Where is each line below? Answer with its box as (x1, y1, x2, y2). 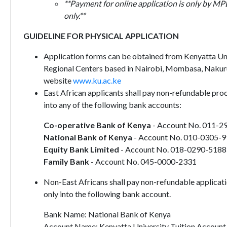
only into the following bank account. (43, 189, 171, 199)
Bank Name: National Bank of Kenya (43, 209, 172, 219)
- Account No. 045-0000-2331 (89, 157, 197, 166)
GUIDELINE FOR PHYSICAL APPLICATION (23, 31, 179, 41)
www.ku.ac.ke (72, 75, 121, 85)
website (43, 75, 73, 85)
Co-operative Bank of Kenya (43, 120, 151, 130)
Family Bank (43, 157, 89, 166)
